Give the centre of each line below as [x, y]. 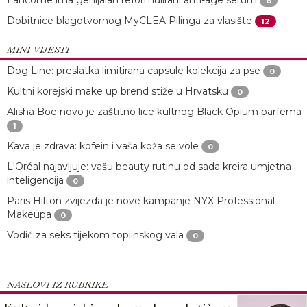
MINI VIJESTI [38, 49]
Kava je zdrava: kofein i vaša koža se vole [103, 146]
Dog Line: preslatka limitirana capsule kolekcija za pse [134, 70]
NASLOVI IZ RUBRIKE [58, 284]
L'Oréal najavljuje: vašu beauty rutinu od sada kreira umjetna [149, 166]
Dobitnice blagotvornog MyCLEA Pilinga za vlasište [130, 20]
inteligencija [35, 180]
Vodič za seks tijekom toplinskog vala [95, 235]
